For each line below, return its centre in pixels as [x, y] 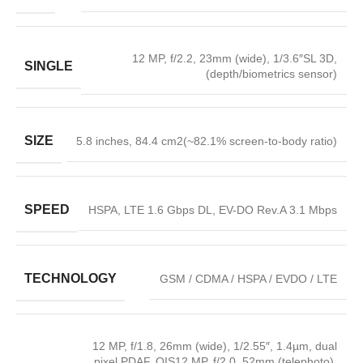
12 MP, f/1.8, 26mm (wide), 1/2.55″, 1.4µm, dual [215, 346]
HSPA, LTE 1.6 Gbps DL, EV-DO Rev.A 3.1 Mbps [213, 210]
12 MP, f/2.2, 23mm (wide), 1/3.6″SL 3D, [235, 58]
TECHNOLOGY [70, 278]
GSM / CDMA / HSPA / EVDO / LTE [248, 279]
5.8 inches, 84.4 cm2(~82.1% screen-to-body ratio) [207, 141]
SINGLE [49, 66]
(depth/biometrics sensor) [271, 74]
